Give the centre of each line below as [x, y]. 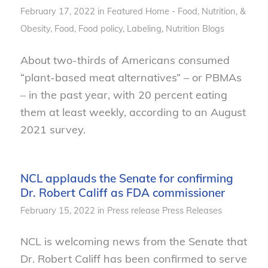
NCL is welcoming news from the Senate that [133, 242]
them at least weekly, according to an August [133, 112]
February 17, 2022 [57, 11]
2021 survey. [53, 129]
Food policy [100, 29]
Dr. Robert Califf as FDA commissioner [122, 192]
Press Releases [192, 210]
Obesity [35, 29]
